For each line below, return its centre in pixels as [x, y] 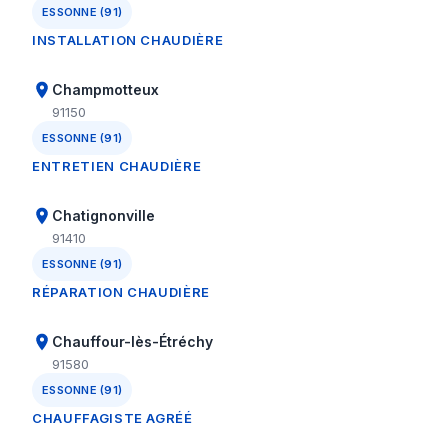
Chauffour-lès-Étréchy [132, 341]
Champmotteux [105, 89]
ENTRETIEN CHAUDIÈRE [117, 166]
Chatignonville [103, 215]
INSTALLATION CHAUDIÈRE [128, 40]
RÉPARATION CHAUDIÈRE [121, 292]
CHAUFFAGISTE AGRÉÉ [112, 418]
